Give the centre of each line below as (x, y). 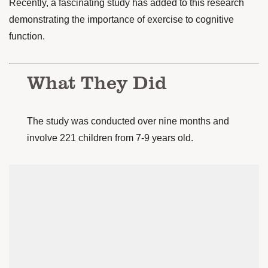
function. (27, 36)
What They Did (97, 82)
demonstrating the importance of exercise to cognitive (121, 19)
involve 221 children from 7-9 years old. (110, 138)
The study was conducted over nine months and (128, 121)
